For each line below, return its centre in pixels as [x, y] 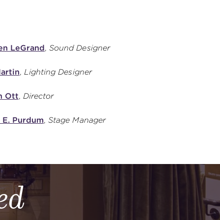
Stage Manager [77, 120]
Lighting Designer [58, 72]
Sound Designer [80, 48]
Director [38, 96]
